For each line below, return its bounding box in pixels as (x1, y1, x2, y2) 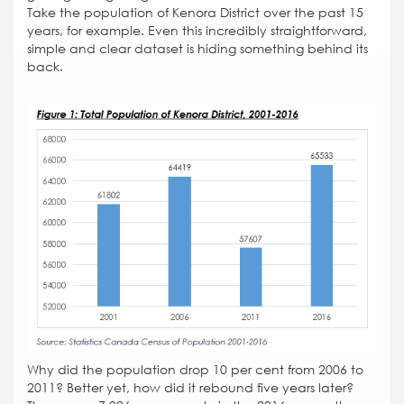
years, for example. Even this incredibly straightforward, (27, 22, 367, 41)
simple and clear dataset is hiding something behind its (27, 40, 368, 59)
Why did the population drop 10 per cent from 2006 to (27, 361, 363, 380)
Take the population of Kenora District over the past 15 (27, 4, 363, 23)
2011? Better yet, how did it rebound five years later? (27, 379, 353, 398)
